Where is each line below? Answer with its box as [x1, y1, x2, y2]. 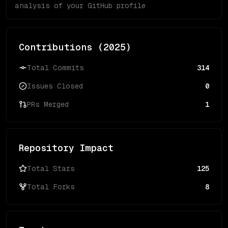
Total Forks [27, 183, 75, 191]
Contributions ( [19, 42, 103, 52]
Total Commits [27, 64, 84, 72]
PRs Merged [27, 100, 69, 108]
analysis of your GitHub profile [15, 2, 146, 10]
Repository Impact [19, 142, 113, 153]
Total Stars [27, 164, 75, 173]
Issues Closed [27, 82, 83, 90]
